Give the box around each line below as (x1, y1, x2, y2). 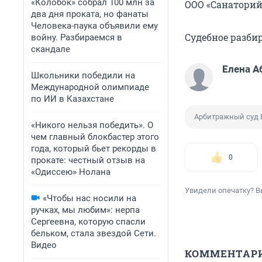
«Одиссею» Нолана (31, 167, 111, 177)
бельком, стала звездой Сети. (31, 228, 156, 239)
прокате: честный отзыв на (31, 155, 145, 166)
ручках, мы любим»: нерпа (31, 205, 140, 215)
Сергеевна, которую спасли (31, 216, 146, 227)
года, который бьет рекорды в (31, 143, 156, 154)
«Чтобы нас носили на (43, 193, 136, 204)
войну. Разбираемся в (31, 32, 122, 43)
